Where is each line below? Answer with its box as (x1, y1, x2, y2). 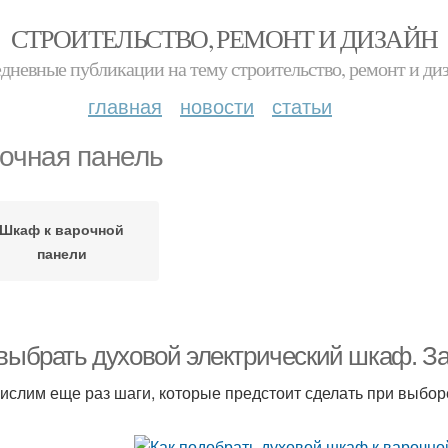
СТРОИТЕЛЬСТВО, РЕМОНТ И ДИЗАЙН (10, 21, 438, 55)
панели (36, 243, 87, 263)
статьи (272, 91, 332, 120)
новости (180, 91, 254, 120)
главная (88, 91, 162, 120)
